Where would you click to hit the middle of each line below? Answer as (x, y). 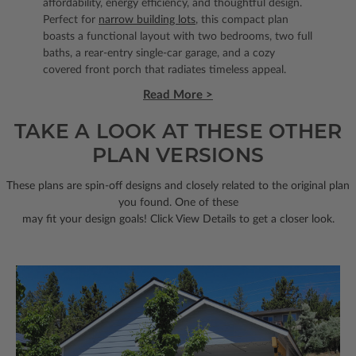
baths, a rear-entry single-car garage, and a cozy (159, 54)
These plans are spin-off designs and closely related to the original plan (178, 186)
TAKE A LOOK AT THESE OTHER (178, 132)
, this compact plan (242, 20)
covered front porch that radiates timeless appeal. (164, 70)
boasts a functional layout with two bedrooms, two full (178, 37)
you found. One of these (178, 203)
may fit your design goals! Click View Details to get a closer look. (178, 220)
